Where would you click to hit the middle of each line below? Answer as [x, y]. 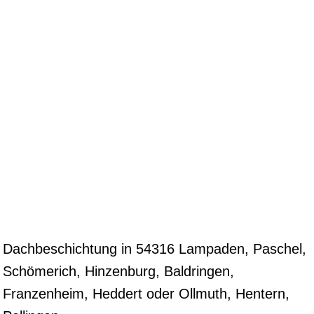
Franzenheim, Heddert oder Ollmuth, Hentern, [146, 293]
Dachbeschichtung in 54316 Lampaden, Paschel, [155, 248]
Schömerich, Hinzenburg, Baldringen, [118, 271]
